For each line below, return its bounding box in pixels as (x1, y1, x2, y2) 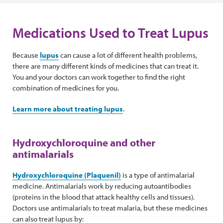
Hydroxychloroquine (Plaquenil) (12, 170, 121, 180)
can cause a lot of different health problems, (59, 50, 197, 60)
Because (12, 50, 40, 60)
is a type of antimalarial (121, 170, 195, 180)
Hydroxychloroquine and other (12, 136, 155, 149)
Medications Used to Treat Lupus (12, 24, 209, 41)
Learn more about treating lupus (12, 104, 123, 113)
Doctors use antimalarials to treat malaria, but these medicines (12, 203, 208, 213)
